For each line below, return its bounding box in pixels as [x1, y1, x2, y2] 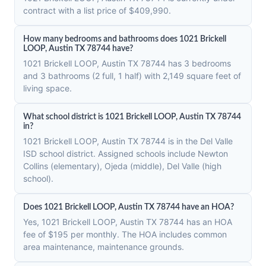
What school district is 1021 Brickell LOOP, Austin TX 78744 [23, 113, 241, 121]
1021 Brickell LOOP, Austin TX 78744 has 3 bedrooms [23, 58, 231, 68]
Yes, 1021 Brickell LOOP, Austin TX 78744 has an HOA [23, 217, 232, 227]
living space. [23, 83, 72, 93]
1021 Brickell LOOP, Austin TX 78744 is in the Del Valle [23, 136, 233, 146]
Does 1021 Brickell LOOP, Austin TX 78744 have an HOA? [23, 203, 234, 211]
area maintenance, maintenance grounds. [23, 242, 184, 252]
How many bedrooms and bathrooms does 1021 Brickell [23, 35, 226, 43]
